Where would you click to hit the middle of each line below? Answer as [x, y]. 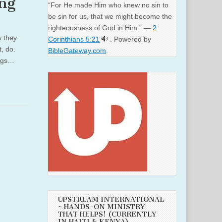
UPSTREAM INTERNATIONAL [111, 200]
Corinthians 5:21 [74, 39]
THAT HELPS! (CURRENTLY [107, 215]
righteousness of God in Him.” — [100, 28]
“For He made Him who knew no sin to [108, 5]
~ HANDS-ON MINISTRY [102, 207]
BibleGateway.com [77, 51]
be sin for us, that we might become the [110, 17]
